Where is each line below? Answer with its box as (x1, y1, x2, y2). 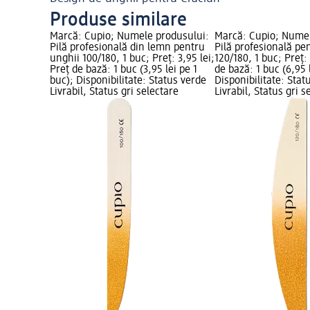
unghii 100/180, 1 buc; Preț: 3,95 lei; (50, 53, 215, 65)
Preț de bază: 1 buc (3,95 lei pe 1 (50, 64, 197, 76)
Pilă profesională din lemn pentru (50, 42, 205, 54)
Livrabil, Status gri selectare (50, 86, 179, 98)
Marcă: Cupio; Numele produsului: (50, 31, 209, 43)
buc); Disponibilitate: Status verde (50, 75, 206, 87)
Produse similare (50, 10, 187, 30)
